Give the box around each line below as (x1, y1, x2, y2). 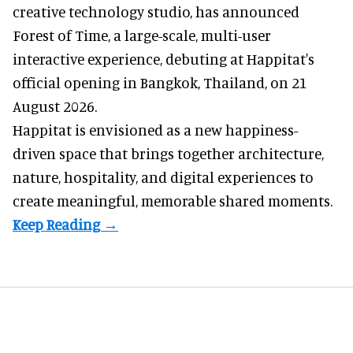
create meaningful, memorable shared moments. (13, 191, 333, 210)
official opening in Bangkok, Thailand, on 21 (13, 73, 307, 92)
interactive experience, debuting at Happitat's (13, 50, 314, 69)
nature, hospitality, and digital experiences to (13, 168, 314, 187)
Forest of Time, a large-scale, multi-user (13, 26, 271, 45)
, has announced (190, 2, 299, 21)
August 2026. (13, 97, 97, 116)
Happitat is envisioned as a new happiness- (13, 121, 298, 139)
